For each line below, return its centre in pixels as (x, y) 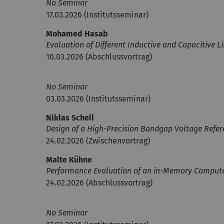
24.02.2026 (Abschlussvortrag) (99, 183)
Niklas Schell (70, 118)
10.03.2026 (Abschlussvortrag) (99, 57)
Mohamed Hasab (77, 34)
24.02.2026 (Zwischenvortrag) (98, 141)
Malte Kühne (69, 160)
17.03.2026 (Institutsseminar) (97, 15)
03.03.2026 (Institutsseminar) (98, 99)
